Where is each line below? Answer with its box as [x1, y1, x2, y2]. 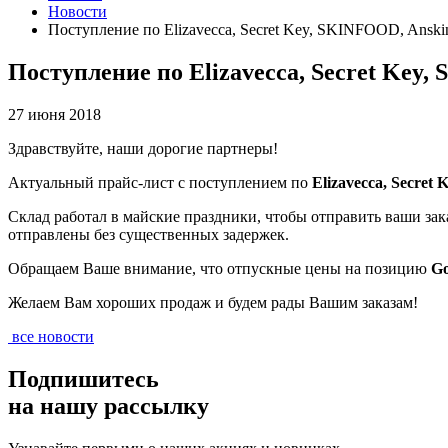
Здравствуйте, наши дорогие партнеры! [8, 139, 278, 157]
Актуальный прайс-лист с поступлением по [8, 173, 312, 191]
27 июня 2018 [8, 105, 101, 123]
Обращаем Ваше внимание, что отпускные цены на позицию [8, 259, 431, 277]
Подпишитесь [8, 365, 159, 392]
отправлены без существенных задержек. [8, 225, 289, 243]
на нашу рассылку [8, 392, 209, 419]
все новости [12, 327, 94, 345]
